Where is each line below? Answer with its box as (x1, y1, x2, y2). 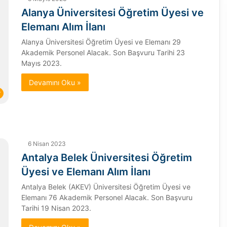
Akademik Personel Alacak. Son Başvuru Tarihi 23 (21, 48, 185, 57)
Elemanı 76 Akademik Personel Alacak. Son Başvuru (21, 193, 193, 202)
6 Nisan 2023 (27, 140, 66, 148)
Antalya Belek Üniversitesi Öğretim (21, 152, 192, 164)
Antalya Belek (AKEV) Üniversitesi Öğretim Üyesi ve (21, 182, 191, 192)
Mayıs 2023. (21, 59, 62, 68)
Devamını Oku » (28, 78, 81, 87)
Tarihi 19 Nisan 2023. (21, 204, 91, 213)
